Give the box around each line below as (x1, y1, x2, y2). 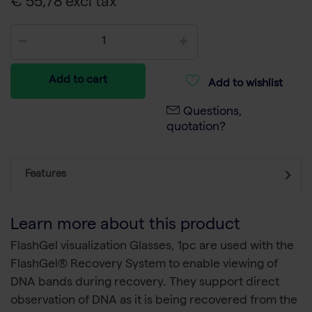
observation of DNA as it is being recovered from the (10, 295, 297, 308)
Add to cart (49, 75, 107, 87)
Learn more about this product (10, 218, 240, 235)
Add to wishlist (208, 79, 283, 91)
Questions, (183, 107, 242, 119)
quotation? (166, 122, 226, 134)
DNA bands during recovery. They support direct (10, 277, 279, 290)
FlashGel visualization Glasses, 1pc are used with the (10, 241, 294, 253)
